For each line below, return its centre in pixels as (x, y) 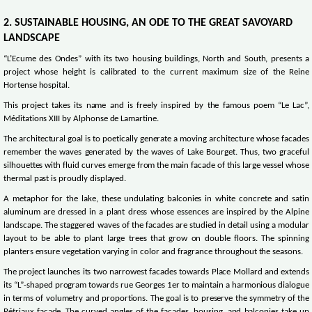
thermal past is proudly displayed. (65, 179)
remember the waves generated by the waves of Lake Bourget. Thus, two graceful (157, 153)
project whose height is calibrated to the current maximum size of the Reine (157, 73)
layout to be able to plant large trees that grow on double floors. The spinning (157, 239)
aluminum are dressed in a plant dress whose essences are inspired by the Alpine (157, 213)
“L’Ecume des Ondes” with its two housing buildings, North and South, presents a (157, 60)
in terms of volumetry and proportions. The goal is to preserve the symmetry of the (157, 299)
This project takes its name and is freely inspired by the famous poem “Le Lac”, (157, 106)
